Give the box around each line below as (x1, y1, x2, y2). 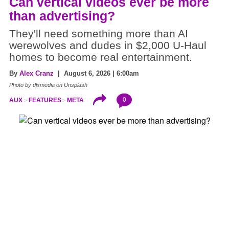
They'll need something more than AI (9, 28, 188, 40)
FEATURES (28, 97, 61, 104)
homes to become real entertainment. (9, 51, 192, 64)
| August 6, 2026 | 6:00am (54, 70, 139, 78)
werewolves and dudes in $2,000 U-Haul (9, 39, 207, 52)
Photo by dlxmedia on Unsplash (9, 82, 87, 88)
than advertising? (9, 9, 115, 24)
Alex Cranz (19, 70, 54, 78)
